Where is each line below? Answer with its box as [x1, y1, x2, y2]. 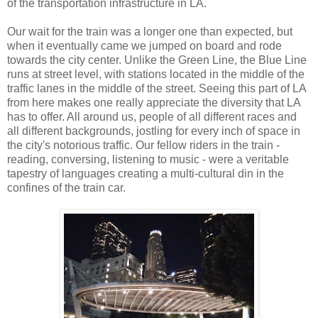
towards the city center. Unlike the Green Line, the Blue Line [7, 53, 307, 66]
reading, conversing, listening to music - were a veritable [7, 153, 289, 165]
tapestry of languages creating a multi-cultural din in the [7, 167, 284, 180]
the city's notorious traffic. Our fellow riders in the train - [7, 138, 280, 151]
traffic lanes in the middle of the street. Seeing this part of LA [7, 82, 306, 94]
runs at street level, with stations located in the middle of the [7, 67, 305, 80]
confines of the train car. [7, 181, 126, 194]
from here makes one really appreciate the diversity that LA [7, 96, 300, 109]
